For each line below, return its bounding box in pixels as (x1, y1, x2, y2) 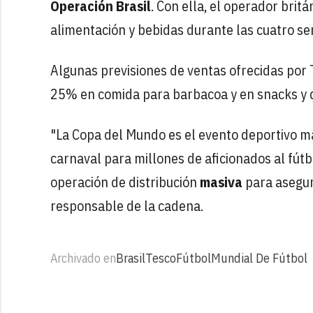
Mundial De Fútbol (211, 249, 307, 266)
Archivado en (50, 249, 116, 266)
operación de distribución (50, 172, 200, 191)
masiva (200, 172, 245, 191)
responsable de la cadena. (50, 196, 203, 215)
